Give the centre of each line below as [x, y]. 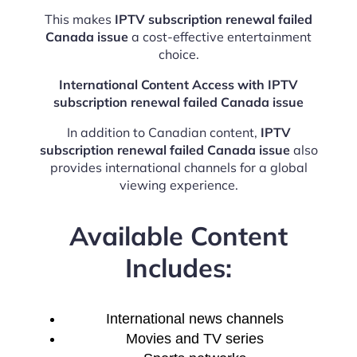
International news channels [194, 319]
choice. [178, 55]
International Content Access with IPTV [178, 85]
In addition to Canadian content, [163, 133]
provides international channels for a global [178, 168]
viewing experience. [178, 185]
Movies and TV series [194, 339]
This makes [80, 20]
